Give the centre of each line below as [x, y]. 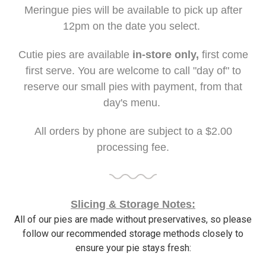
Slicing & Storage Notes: [133, 204]
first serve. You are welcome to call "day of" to [133, 71]
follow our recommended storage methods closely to [133, 234]
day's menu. [133, 103]
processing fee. [133, 147]
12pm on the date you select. [133, 26]
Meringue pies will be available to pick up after [133, 10]
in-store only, [165, 55]
